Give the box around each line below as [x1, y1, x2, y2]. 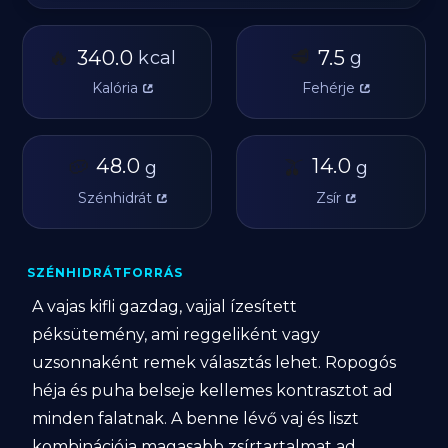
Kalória [91, 79, 138, 97]
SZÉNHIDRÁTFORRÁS [27, 265, 183, 280]
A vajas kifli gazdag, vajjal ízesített [32, 297, 298, 316]
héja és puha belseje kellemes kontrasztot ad [32, 381, 394, 400]
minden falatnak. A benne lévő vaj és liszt [32, 409, 360, 428]
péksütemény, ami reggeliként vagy [32, 325, 321, 344]
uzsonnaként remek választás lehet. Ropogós [32, 353, 397, 372]
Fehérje [301, 79, 355, 97]
